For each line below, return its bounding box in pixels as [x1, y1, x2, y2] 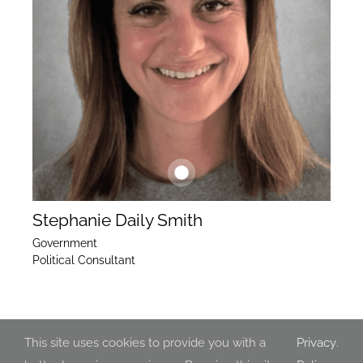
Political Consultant [32, 253, 135, 267]
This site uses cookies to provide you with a [24, 335, 266, 350]
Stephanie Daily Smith [32, 209, 203, 230]
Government [32, 236, 97, 250]
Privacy [297, 335, 336, 350]
